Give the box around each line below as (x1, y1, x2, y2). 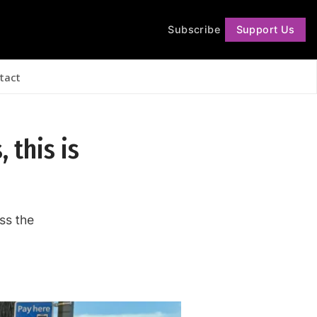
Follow (178, 33, 211, 47)
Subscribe (168, 23, 221, 35)
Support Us (236, 23, 295, 35)
